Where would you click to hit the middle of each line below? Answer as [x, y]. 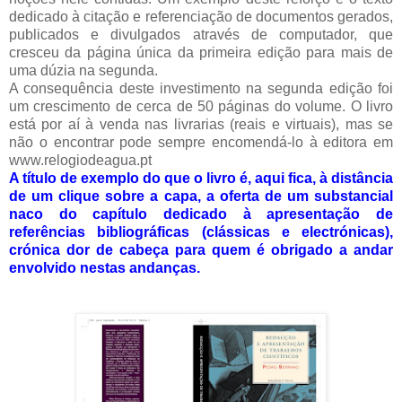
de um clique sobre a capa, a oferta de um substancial [201, 196]
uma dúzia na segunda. [83, 70]
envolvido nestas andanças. [108, 267]
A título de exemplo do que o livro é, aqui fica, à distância [201, 178]
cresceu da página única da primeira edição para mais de [201, 52]
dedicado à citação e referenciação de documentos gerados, [201, 16]
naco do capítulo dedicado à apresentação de [201, 214]
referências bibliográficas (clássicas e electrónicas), [201, 232]
